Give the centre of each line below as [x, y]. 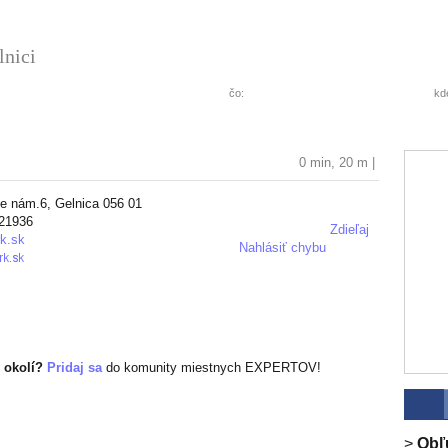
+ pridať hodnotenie [307, 206]
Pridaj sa [74, 367]
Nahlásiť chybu [282, 247]
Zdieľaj [349, 229]
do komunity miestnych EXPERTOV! [211, 367]
